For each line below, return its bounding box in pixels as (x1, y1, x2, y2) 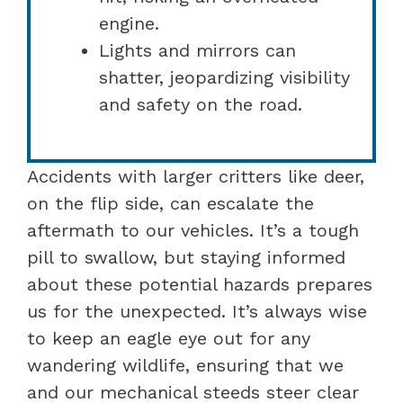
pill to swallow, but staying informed (27, 246, 345, 268)
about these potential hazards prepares (27, 273, 372, 295)
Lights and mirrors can (99, 39, 296, 61)
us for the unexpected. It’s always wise (27, 300, 367, 322)
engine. (99, 12, 159, 34)
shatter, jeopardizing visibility (99, 66, 350, 88)
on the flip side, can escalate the (27, 192, 314, 214)
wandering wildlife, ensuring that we (27, 354, 344, 376)
